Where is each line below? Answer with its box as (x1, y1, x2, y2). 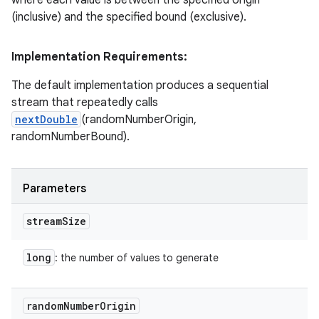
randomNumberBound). (11, 129, 130, 144)
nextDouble (15, 112, 78, 126)
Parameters (23, 181, 86, 196)
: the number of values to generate (55, 251, 219, 264)
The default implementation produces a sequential (11, 78, 268, 93)
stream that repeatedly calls (11, 95, 158, 110)
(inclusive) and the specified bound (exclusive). (11, 9, 246, 24)
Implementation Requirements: (11, 49, 187, 64)
